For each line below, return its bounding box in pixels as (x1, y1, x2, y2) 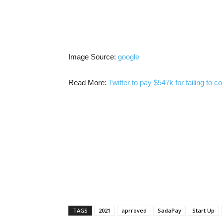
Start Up (192, 207, 215, 214)
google (118, 53, 139, 61)
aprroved (121, 207, 147, 214)
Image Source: (68, 53, 118, 61)
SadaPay (158, 207, 181, 214)
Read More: (68, 78, 109, 87)
